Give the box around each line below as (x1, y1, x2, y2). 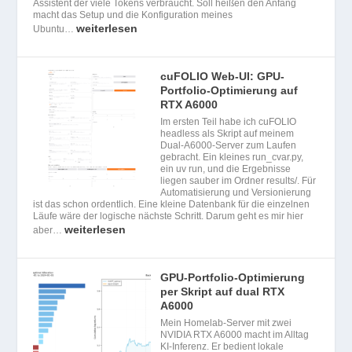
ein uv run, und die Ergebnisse (160, 163, 291, 174)
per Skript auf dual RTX (160, 284, 285, 298)
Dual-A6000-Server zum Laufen (160, 139, 297, 151)
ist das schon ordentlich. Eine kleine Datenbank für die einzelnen (33, 198, 310, 210)
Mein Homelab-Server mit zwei (160, 317, 292, 328)
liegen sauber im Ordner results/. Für (160, 174, 317, 186)
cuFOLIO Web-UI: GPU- (160, 69, 285, 82)
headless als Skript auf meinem (160, 127, 295, 139)
